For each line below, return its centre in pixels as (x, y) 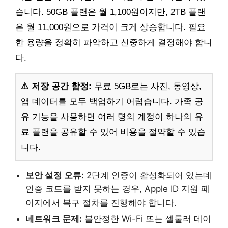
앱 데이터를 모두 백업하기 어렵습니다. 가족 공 (112, 102)
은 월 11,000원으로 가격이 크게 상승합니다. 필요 (110, 27)
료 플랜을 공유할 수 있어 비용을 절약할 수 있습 (113, 132)
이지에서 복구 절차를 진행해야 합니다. (101, 203)
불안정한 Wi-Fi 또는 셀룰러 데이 (147, 219)
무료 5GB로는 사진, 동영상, (147, 87)
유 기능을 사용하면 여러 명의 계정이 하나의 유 (112, 117)
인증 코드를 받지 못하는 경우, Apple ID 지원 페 (118, 189)
